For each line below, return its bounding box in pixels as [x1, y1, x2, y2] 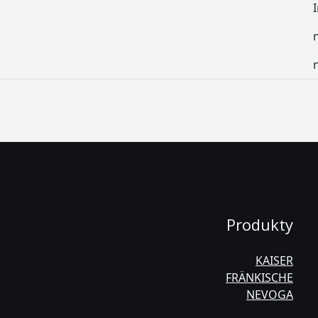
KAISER [256, 253, 293, 268]
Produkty [226, 214, 293, 235]
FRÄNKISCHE [226, 270, 293, 285]
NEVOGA [246, 287, 293, 302]
